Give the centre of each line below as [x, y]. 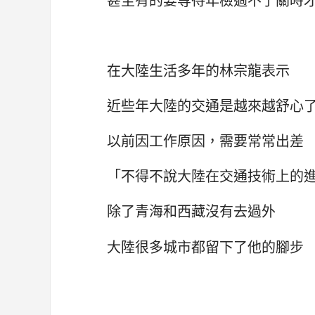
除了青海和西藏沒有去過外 [191, 211]
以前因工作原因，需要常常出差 [205, 141]
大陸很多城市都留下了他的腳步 [205, 246]
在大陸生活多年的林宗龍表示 [198, 70]
